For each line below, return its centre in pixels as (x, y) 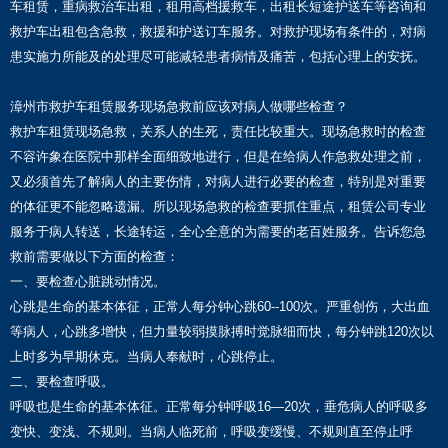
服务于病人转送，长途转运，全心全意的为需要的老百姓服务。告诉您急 (218, 232)
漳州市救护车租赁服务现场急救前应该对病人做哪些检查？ (179, 107)
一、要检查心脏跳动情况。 (90, 282)
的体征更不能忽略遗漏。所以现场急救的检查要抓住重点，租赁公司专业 (218, 207)
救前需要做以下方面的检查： (94, 257)
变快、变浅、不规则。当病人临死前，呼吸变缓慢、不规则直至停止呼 (211, 432)
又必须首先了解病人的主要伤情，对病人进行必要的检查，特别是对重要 (218, 182)
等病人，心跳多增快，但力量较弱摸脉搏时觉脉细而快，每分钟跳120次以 (222, 332)
